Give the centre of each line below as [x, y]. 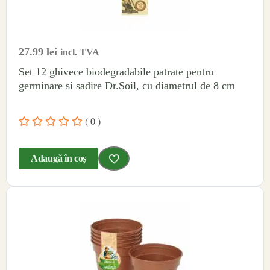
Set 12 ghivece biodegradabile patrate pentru [116, 71]
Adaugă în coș [59, 159]
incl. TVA [80, 52]
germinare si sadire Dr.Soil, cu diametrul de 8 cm [127, 85]
